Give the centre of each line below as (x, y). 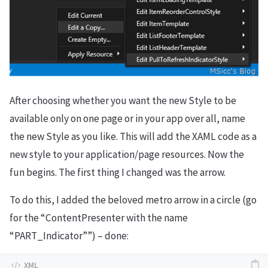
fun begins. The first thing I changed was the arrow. (118, 173)
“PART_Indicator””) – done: (69, 236)
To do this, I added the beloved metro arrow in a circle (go (133, 200)
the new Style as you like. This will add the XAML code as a (133, 137)
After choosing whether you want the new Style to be (123, 101)
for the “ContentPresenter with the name (99, 218)
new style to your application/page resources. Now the (127, 155)
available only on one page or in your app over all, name (127, 119)
